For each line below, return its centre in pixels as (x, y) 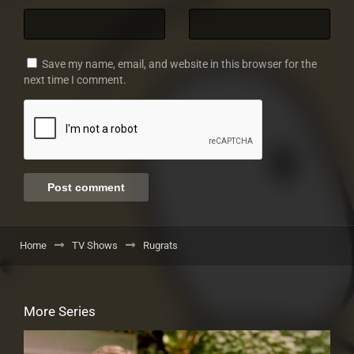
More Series (60, 311)
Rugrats (160, 245)
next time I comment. (75, 80)
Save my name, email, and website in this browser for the (179, 64)
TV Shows (95, 245)
